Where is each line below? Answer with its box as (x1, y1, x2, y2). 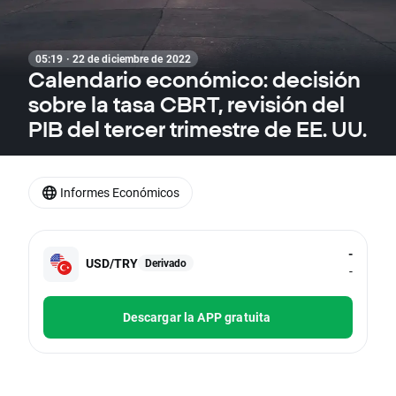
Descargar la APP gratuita (122, 308, 271, 326)
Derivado (145, 255, 187, 270)
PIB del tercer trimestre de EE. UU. (28, 117, 367, 141)
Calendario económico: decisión (28, 67, 361, 92)
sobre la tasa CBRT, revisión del (28, 92, 345, 117)
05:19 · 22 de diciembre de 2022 (35, 51, 192, 65)
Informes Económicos (60, 184, 179, 201)
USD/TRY (86, 254, 138, 271)
